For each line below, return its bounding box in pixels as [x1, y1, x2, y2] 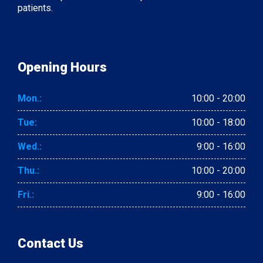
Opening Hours [18, 59, 107, 75]
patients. [18, 2, 53, 14]
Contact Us [18, 235, 83, 251]
